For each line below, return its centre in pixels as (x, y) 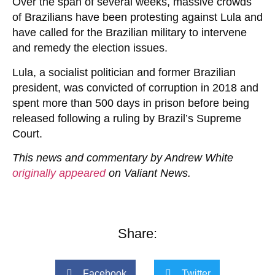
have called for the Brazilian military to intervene (130, 33)
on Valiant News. (148, 173)
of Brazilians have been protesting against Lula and (137, 17)
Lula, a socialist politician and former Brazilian (124, 72)
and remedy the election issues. (90, 48)
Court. (27, 134)
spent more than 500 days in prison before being (131, 103)
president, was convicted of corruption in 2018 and (135, 87)
